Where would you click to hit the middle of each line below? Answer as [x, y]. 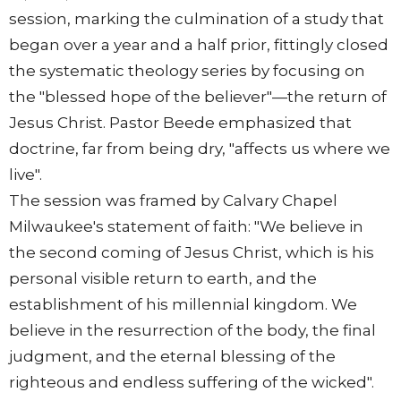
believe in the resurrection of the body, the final [192, 331]
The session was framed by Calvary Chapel [173, 201]
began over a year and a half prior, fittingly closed [199, 45]
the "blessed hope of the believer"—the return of [198, 97]
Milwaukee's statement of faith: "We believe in [186, 227]
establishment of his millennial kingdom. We [183, 305]
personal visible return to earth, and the [163, 279]
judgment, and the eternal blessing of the [172, 357]
